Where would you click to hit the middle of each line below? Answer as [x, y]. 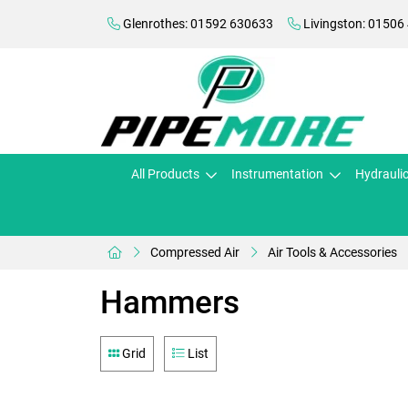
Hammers [170, 303]
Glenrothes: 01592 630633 [197, 24]
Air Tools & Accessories [332, 252]
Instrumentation [277, 174]
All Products [165, 174]
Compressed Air [195, 252]
